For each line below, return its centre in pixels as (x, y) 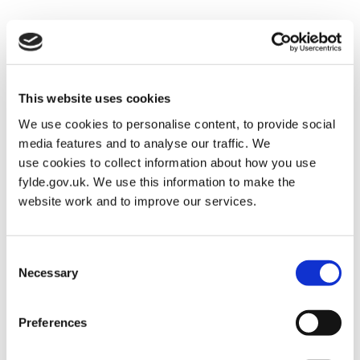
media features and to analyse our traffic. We (145, 143)
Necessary (48, 272)
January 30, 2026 (103, 74)
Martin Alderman (198, 74)
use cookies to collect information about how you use (167, 162)
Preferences (53, 322)
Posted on (37, 74)
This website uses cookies (95, 98)
